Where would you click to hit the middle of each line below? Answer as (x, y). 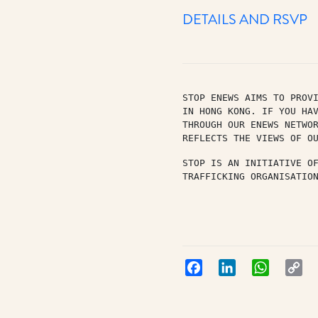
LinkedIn (254, 267)
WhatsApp (292, 267)
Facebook (223, 267)
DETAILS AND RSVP (245, 20)
